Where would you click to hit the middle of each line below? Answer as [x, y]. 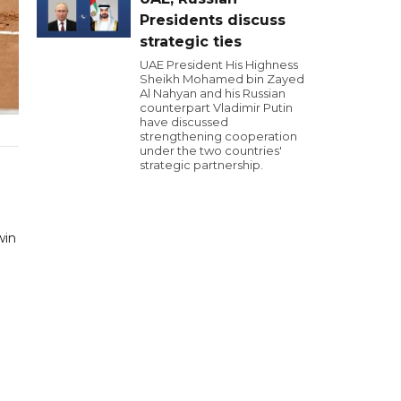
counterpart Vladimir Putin [216, 107]
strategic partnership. [201, 165]
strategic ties [191, 42]
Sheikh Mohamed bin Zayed [222, 79]
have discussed [184, 122]
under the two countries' [211, 150]
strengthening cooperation [218, 136]
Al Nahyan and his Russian [213, 93]
